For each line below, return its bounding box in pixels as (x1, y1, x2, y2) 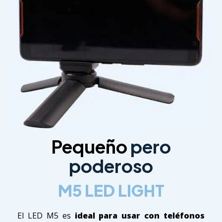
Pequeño (51, 135, 130, 158)
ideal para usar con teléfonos (74, 210, 205, 221)
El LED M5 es (17, 210, 75, 221)
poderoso (69, 155, 153, 177)
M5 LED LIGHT (57, 180, 165, 200)
